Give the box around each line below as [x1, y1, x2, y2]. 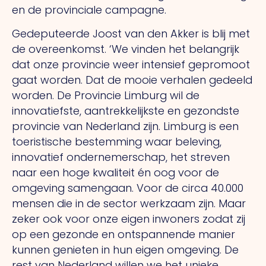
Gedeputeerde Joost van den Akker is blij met [12, 26, 250, 42]
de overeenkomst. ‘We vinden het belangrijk [12, 42, 239, 57]
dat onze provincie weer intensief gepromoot [12, 57, 250, 72]
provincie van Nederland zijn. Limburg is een [12, 119, 239, 134]
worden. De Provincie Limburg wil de [12, 88, 199, 103]
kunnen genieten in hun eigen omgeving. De [12, 242, 239, 258]
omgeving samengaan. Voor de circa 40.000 [12, 180, 243, 196]
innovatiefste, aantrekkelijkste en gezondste [12, 103, 239, 119]
